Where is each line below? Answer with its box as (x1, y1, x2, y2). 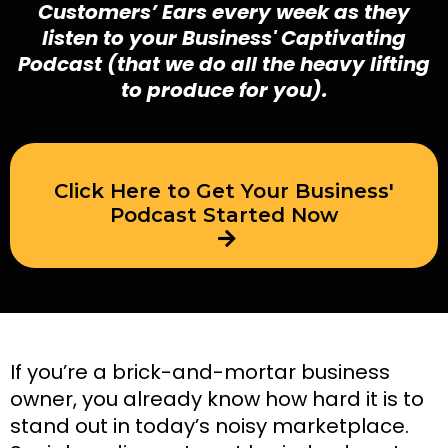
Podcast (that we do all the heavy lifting (18, 49, 430, 78)
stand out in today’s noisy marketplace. (10, 411, 409, 440)
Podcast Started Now (110, 202, 338, 227)
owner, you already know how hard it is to (10, 384, 424, 413)
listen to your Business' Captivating (42, 23, 406, 52)
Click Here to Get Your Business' (54, 178, 394, 203)
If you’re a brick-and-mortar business (10, 357, 390, 386)
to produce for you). (120, 75, 328, 104)
